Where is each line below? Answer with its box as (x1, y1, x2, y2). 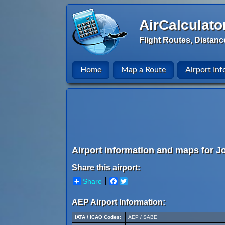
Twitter (128, 177, 149, 185)
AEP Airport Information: (72, 198, 165, 206)
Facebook (118, 177, 149, 185)
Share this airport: (72, 163, 140, 172)
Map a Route (121, 66, 166, 74)
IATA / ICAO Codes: (75, 214, 121, 220)
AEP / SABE (128, 214, 157, 220)
